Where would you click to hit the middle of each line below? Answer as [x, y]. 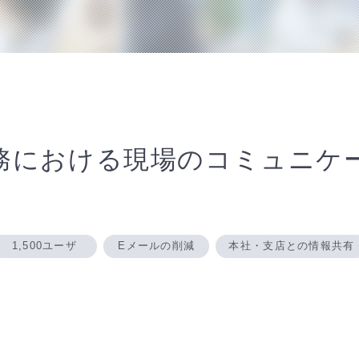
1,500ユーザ [44, 246]
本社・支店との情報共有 [292, 246]
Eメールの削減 [157, 246]
